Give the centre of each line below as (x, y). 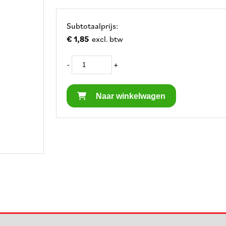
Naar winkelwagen (130, 96)
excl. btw (108, 39)
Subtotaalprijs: (93, 26)
